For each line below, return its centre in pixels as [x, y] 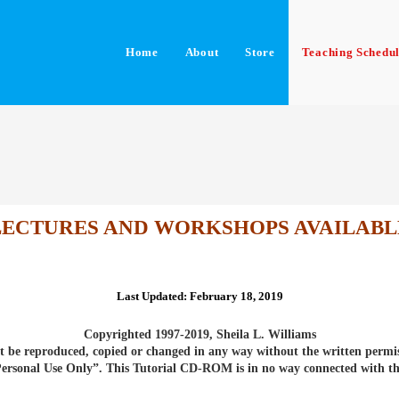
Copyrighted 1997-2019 [146, 334]
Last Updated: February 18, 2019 [199, 296]
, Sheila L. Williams [262, 334]
